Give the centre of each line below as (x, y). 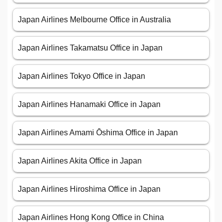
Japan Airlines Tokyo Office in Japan (82, 76)
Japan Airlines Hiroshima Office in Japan (89, 189)
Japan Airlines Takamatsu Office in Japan (90, 48)
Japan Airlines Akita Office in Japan (80, 161)
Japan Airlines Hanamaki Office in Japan (89, 105)
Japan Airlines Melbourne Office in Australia (94, 20)
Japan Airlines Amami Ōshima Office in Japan (98, 133)
